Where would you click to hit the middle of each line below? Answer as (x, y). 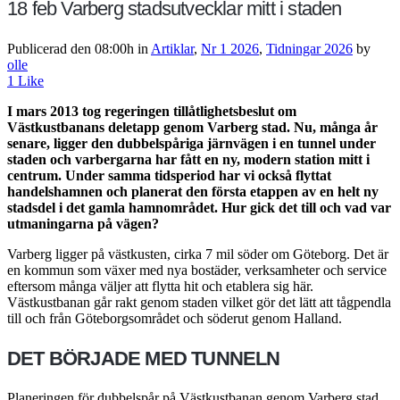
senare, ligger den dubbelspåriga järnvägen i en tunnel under (192, 143)
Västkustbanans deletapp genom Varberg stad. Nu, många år (192, 127)
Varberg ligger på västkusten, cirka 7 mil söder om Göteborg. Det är (198, 254)
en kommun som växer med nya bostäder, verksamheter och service (197, 270)
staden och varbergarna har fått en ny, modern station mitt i (188, 159)
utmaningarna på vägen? (83, 223)
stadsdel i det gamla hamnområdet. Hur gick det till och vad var (199, 207)
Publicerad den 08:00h (71, 48)
